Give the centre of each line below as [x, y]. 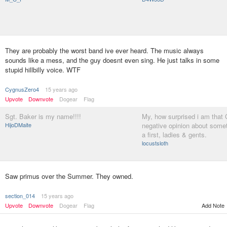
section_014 [20, 196]
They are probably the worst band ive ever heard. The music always [104, 50]
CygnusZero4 [22, 89]
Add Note [213, 205]
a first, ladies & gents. [174, 135]
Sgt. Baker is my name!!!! [43, 116]
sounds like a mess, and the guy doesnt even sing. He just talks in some [112, 60]
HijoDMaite [18, 125]
